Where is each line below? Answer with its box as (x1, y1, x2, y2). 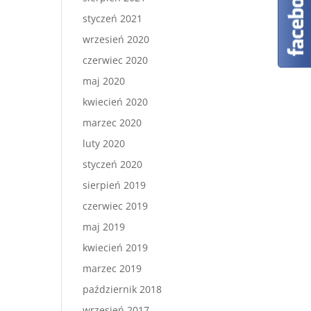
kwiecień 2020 (83, 95, 149, 108)
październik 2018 (83, 283, 162, 296)
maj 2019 (83, 220, 126, 233)
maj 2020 (83, 74, 126, 87)
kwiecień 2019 (83, 241, 149, 254)
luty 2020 (83, 137, 126, 150)
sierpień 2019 (83, 178, 146, 192)
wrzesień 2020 (83, 33, 150, 46)
